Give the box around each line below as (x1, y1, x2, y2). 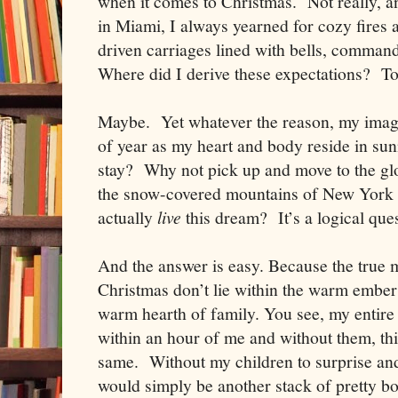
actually (98, 205, 157, 230)
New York (322, 181, 394, 206)
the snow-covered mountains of (98, 181, 322, 206)
